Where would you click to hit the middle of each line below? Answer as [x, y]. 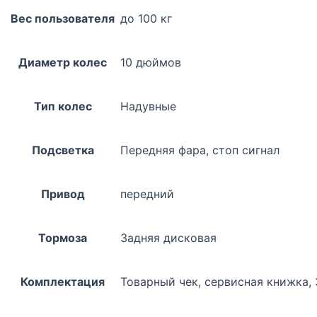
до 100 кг [146, 19]
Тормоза [63, 238]
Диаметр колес [63, 63]
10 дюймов [151, 63]
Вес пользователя [63, 19]
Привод [63, 194]
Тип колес [63, 106]
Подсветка [63, 150]
